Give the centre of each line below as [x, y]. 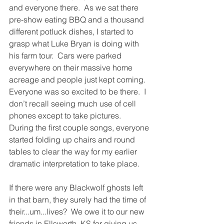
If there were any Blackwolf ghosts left [77, 187]
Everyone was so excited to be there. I [78, 91]
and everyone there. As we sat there [75, 7]
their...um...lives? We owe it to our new [78, 211]
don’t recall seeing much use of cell [73, 103]
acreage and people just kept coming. [79, 79]
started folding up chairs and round [73, 139]
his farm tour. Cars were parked [66, 55]
